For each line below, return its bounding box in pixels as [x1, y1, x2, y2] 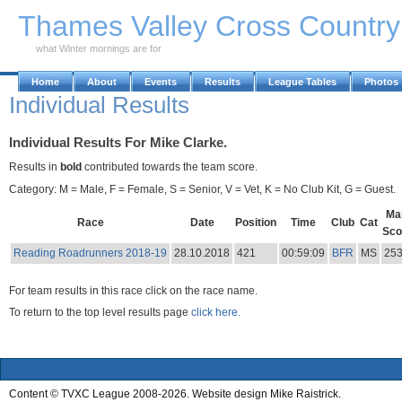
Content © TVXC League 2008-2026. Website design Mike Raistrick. [9, 387, 341, 400]
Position [235, 215, 276, 229]
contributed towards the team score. [82, 160, 258, 173]
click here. [191, 306, 240, 319]
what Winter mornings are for [36, 43, 162, 54]
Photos [364, 76, 398, 87]
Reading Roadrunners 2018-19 [13, 246, 167, 259]
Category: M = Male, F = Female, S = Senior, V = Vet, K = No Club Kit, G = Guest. [9, 182, 396, 196]
